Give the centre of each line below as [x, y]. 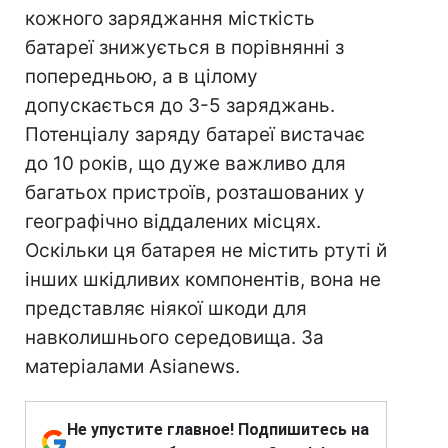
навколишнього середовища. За [174, 337]
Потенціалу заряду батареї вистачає [195, 134]
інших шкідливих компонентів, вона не [203, 279]
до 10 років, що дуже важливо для [185, 163]
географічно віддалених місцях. [173, 221]
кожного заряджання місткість [170, 18]
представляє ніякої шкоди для [166, 308]
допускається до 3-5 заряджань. [180, 105]
